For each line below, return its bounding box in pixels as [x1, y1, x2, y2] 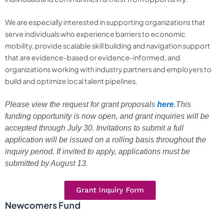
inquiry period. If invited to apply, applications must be [5, 147, 190, 156]
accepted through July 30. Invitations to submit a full [5, 124, 184, 133]
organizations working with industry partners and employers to [5, 65, 212, 74]
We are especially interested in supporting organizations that [5, 18, 205, 27]
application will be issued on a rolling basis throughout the [5, 136, 206, 144]
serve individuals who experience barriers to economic [5, 29, 186, 39]
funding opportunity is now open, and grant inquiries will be [5, 112, 209, 121]
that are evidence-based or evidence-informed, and [5, 53, 180, 62]
